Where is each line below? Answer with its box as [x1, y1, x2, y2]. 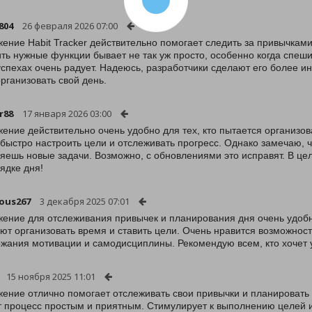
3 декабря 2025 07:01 [40, 195, 130, 208]
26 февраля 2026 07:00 [22, 19, 118, 32]
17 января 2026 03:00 [22, 107, 111, 120]
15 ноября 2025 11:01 [6, 270, 95, 283]
